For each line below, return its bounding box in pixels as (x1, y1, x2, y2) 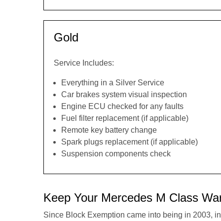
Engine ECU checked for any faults (61, 102, 184, 110)
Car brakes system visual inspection (61, 90, 187, 99)
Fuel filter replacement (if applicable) (61, 114, 188, 122)
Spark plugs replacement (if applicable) (61, 138, 198, 146)
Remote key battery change (61, 126, 157, 134)
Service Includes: (54, 59, 114, 67)
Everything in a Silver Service (61, 78, 164, 87)
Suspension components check (61, 149, 171, 158)
